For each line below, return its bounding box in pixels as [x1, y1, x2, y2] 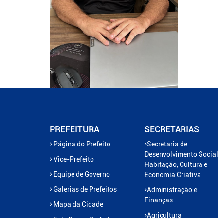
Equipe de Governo [52, 170, 110, 178]
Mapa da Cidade [52, 200, 103, 208]
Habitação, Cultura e [145, 160, 207, 168]
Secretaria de [147, 140, 187, 148]
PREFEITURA [50, 124, 99, 134]
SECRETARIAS [145, 124, 199, 134]
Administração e [147, 185, 197, 194]
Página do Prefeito [52, 140, 110, 148]
